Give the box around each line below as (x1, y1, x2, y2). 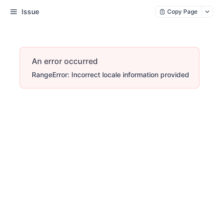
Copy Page (167, 8, 197, 15)
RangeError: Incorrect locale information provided (32, 70, 189, 79)
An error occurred (32, 56, 98, 66)
